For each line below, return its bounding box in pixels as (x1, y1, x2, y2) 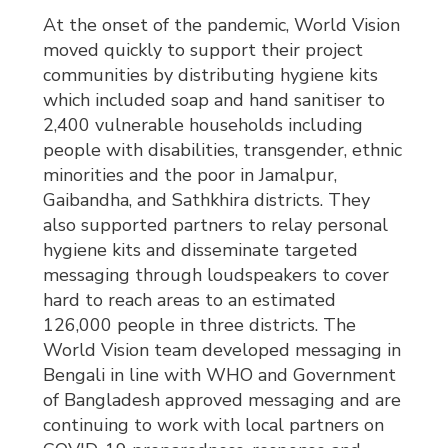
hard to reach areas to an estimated (43, 288, 337, 313)
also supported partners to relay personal (43, 213, 389, 238)
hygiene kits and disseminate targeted (43, 238, 359, 263)
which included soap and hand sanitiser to (43, 88, 386, 113)
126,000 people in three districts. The (43, 313, 357, 338)
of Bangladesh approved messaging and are (43, 388, 402, 413)
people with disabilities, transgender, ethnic (43, 138, 403, 163)
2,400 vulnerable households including (43, 113, 364, 138)
